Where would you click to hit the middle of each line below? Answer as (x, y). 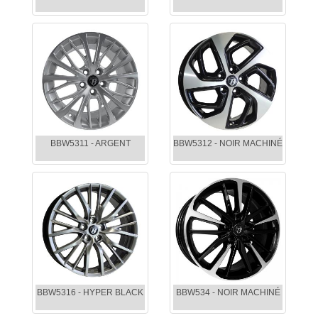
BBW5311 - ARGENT (90, 144)
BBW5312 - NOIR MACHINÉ (228, 144)
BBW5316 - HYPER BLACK (90, 293)
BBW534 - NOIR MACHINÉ (228, 293)
